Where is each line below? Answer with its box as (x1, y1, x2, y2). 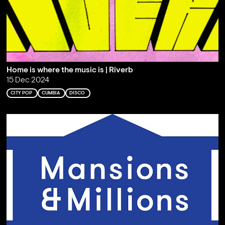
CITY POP (10, 90, 32, 95)
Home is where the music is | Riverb (6, 66, 133, 74)
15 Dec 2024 (6, 76, 49, 84)
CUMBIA (41, 90, 60, 95)
